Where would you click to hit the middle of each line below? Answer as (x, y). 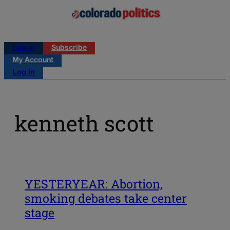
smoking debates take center (106, 198)
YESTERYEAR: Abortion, (94, 184)
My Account (33, 60)
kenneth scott (84, 123)
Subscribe (69, 48)
